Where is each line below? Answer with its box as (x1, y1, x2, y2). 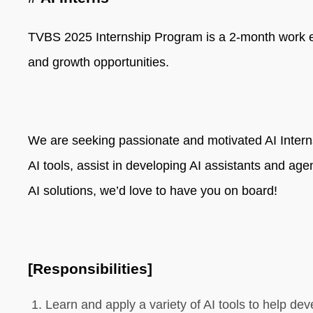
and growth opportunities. (28, 55, 169, 69)
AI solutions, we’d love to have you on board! (28, 184, 277, 198)
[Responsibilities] (28, 261, 152, 277)
